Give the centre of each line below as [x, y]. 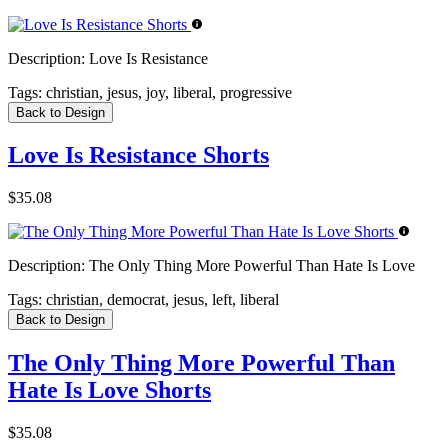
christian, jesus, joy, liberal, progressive [167, 92]
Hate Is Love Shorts [109, 390]
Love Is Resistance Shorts [138, 155]
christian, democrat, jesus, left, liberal [160, 300]
